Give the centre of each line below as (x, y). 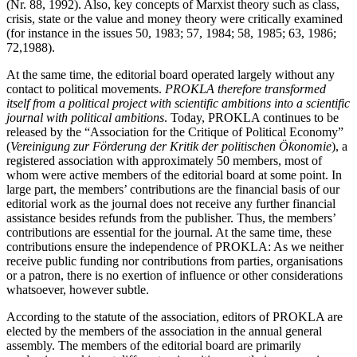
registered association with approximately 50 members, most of (164, 160)
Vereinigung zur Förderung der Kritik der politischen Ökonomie (171, 146)
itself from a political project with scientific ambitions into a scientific (178, 103)
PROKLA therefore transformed (245, 88)
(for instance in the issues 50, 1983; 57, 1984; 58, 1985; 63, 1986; (171, 33)
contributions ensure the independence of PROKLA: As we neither (175, 246)
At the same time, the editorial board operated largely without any (171, 74)
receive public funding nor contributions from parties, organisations (175, 261)
